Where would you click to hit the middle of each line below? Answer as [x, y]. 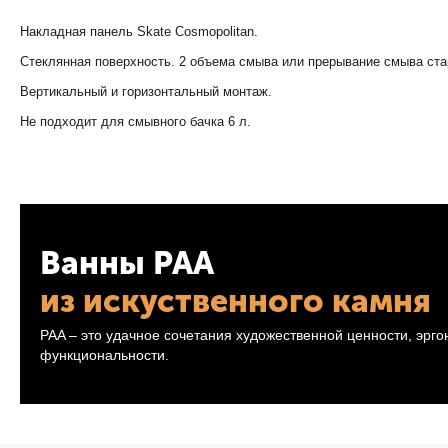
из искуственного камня [235, 300]
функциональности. [105, 354]
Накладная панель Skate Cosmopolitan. [139, 31]
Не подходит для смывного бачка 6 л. [136, 121]
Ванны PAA [127, 262]
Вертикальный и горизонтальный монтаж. [146, 91]
